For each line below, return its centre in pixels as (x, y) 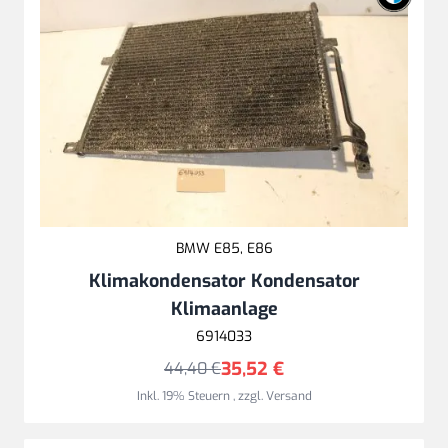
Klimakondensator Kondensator (224, 280)
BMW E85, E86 (224, 248)
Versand (288, 395)
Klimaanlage (224, 308)
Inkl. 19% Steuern (184, 395)
